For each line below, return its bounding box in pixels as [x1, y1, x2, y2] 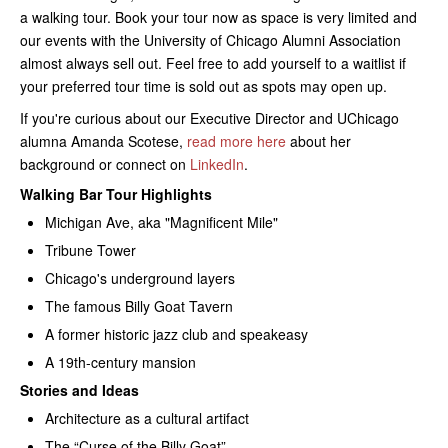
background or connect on [20, 153, 190, 174]
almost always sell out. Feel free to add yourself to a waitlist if [20, 52, 406, 73]
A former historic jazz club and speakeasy [45, 323, 308, 344]
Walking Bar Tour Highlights [20, 183, 212, 204]
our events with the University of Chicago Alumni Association [20, 29, 401, 50]
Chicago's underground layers [45, 267, 235, 288]
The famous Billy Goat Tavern [45, 295, 233, 316]
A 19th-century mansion [45, 351, 196, 372]
